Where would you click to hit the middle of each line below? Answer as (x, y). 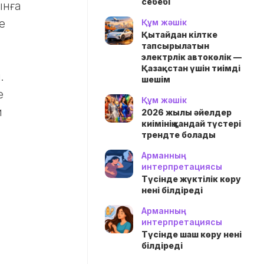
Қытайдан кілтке (179, 34)
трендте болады (179, 135)
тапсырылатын (175, 46)
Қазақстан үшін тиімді (191, 68)
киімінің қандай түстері (191, 123)
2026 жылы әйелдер (187, 112)
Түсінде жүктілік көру (191, 179)
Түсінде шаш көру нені (192, 234)
